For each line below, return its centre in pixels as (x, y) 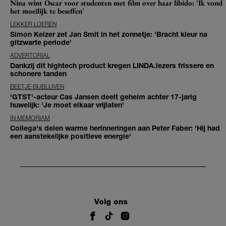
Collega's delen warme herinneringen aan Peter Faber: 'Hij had (115, 128)
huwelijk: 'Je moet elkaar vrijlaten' (67, 105)
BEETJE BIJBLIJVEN (37, 87)
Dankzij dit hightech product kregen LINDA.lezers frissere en (112, 66)
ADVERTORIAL (30, 55)
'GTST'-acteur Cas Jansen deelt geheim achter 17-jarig (103, 97)
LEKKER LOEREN (33, 24)
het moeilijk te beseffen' (47, 11)
